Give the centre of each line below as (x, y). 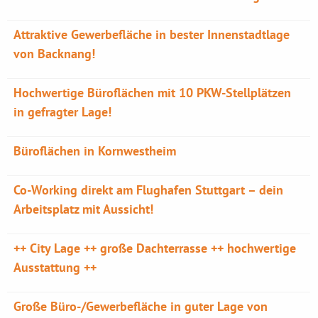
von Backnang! (55, 54)
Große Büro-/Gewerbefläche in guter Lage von (141, 306)
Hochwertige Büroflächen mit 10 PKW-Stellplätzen (153, 93)
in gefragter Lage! (63, 112)
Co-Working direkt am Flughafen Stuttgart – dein (149, 190)
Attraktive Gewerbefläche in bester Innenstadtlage (152, 34)
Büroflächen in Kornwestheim (95, 151)
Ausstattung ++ (55, 267)
